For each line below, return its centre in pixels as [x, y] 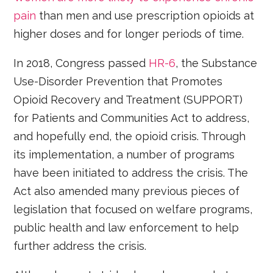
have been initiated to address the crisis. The [131, 173]
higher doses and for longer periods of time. [129, 34]
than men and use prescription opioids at [145, 16]
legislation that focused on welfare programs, [133, 210]
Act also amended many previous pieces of [127, 191]
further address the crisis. [80, 246]
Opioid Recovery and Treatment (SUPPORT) [128, 100]
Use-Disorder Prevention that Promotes [118, 82]
